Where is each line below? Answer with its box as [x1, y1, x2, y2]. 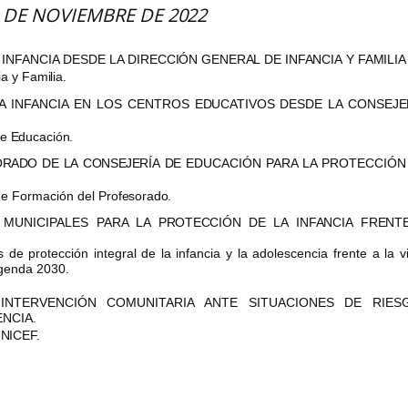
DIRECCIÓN [127, 52, 199, 67]
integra [94, 246, 134, 261]
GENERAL [201, 52, 261, 67]
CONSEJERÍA [83, 155, 160, 170]
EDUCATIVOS [194, 96, 275, 111]
